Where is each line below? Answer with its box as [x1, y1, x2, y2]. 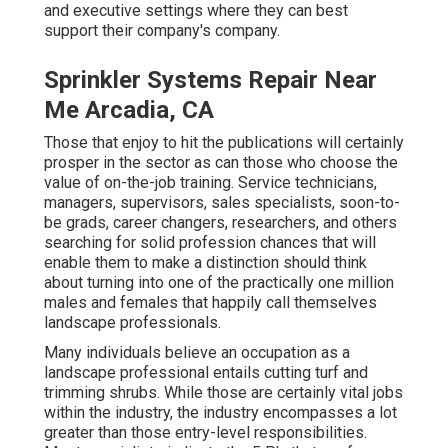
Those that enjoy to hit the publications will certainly [44, 133, 404, 153]
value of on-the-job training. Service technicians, [44, 173, 377, 193]
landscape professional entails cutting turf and [44, 363, 368, 383]
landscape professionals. [44, 313, 221, 333]
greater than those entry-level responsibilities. [44, 423, 367, 443]
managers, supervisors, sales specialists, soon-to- [44, 193, 400, 213]
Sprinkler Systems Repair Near [44, 66, 377, 95]
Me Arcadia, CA [44, 96, 214, 125]
